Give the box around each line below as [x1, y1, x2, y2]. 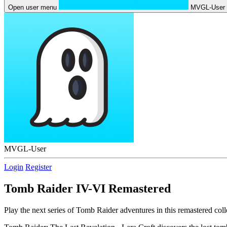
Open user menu [8, 4, 57, 11]
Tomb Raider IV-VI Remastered [4, 181, 171, 195]
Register [25, 163, 52, 171]
